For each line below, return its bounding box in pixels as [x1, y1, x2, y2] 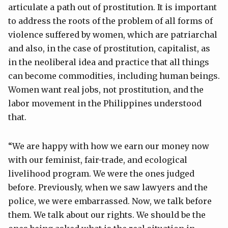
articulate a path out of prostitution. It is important [8, 2, 217, 13]
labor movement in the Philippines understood [8, 98, 202, 109]
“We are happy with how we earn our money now [8, 141, 209, 152]
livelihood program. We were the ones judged [8, 168, 194, 179]
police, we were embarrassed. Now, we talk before [8, 196, 212, 207]
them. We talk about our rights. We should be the [8, 210, 206, 220]
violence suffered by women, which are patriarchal [8, 30, 217, 40]
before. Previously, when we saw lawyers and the [8, 182, 208, 193]
